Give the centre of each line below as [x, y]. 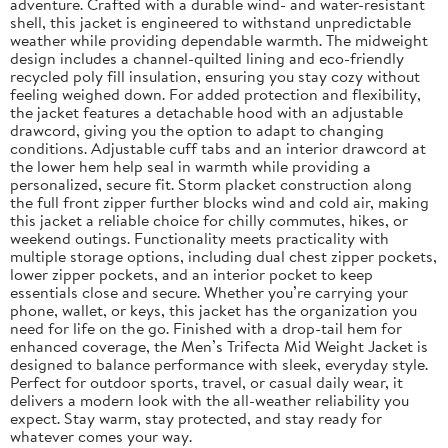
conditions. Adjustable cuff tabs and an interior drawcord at [218, 147]
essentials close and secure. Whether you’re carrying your [209, 291]
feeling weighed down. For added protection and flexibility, [215, 93]
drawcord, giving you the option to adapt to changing [197, 129]
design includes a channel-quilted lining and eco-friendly [207, 57]
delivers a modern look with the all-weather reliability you [209, 399]
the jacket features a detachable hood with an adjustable [206, 111]
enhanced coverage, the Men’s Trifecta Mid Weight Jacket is [219, 345]
